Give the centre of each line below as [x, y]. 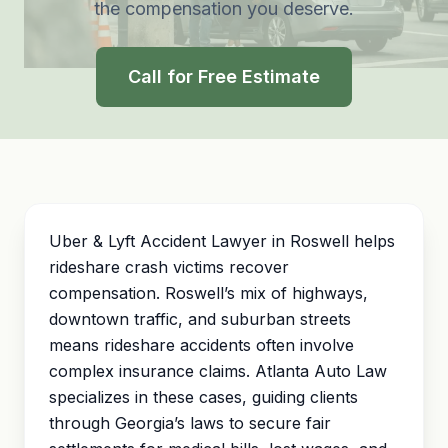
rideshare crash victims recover [169, 267]
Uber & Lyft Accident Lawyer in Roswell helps [222, 241]
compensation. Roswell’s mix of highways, [208, 293]
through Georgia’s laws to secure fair [190, 423]
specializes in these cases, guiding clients [203, 397]
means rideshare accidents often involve [201, 345]
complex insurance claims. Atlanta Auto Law [218, 371]
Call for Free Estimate [224, 76]
